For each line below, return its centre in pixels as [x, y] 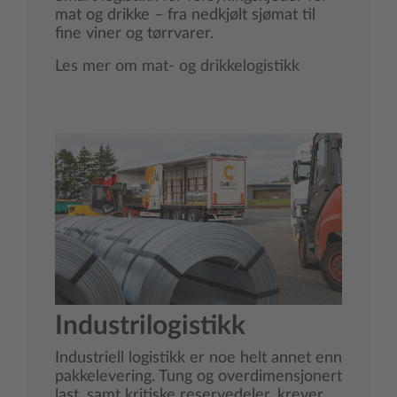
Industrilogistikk [150, 327]
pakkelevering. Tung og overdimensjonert [198, 377]
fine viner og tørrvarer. [134, 34]
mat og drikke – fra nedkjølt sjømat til [185, 16]
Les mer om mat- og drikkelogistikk [177, 67]
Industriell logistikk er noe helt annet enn [198, 358]
